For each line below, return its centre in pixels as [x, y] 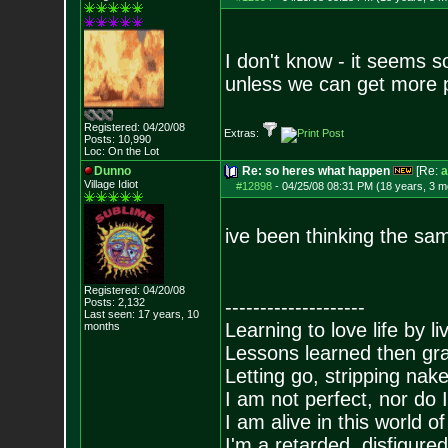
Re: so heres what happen [315, 171]
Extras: [242, 133]
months [101, 326]
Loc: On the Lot [121, 151]
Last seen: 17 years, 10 [141, 314]
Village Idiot [110, 184]
